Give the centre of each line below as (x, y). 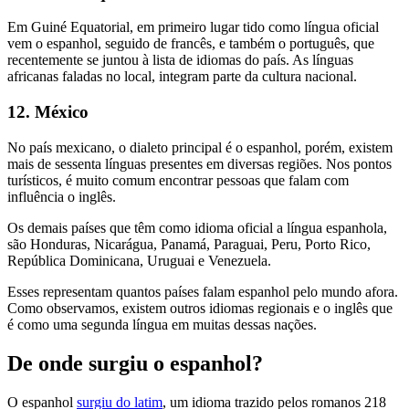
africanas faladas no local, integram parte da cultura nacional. (182, 77)
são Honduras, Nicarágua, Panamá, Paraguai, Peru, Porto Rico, (189, 244)
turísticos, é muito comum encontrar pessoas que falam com (178, 180)
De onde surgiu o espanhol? (135, 363)
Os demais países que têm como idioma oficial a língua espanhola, (197, 227)
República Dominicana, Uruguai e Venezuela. (139, 260)
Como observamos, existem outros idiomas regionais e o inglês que (200, 308)
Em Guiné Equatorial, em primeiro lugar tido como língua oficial (193, 27)
